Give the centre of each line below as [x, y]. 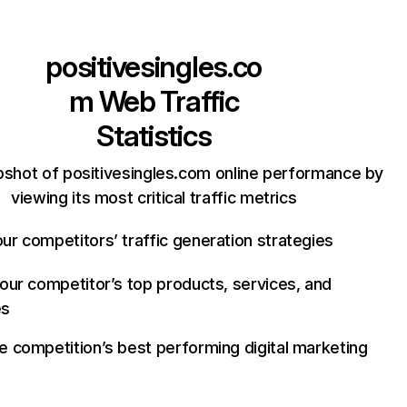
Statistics [154, 136]
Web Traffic [166, 101]
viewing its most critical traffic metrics [154, 198]
